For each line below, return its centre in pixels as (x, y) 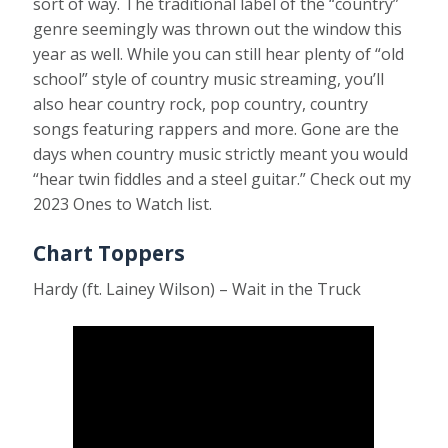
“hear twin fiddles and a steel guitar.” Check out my (222, 178)
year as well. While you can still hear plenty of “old (219, 53)
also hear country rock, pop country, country (201, 103)
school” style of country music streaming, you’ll (209, 78)
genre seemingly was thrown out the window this (218, 28)
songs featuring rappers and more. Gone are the (216, 128)
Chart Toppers (109, 252)
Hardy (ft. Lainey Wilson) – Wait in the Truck (197, 288)
